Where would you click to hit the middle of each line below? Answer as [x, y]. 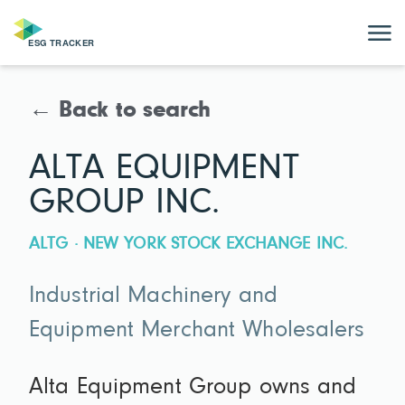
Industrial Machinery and [153, 297]
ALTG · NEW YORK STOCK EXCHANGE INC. [188, 244]
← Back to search [120, 111]
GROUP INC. [125, 203]
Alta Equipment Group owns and [193, 388]
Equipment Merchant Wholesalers [197, 331]
